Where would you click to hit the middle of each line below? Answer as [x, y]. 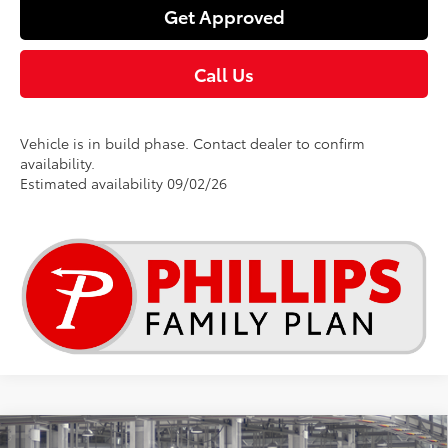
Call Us [224, 73]
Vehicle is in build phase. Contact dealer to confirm [193, 142]
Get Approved [224, 15]
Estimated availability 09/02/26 [124, 182]
